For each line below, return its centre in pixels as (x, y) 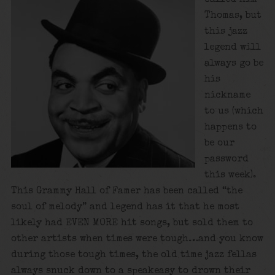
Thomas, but (233, 16)
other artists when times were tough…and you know (137, 239)
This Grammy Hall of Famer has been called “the (126, 191)
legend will (233, 48)
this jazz (226, 32)
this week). (230, 175)
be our (220, 143)
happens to (231, 127)
